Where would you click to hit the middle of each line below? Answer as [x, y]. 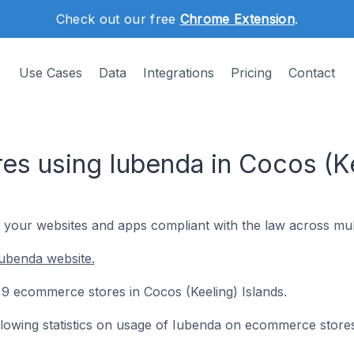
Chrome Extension [237, 19]
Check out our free [118, 19]
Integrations [179, 73]
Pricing [251, 73]
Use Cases [51, 73]
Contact [312, 73]
